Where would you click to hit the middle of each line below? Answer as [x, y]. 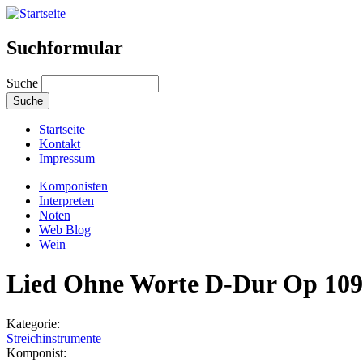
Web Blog [65, 229]
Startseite [62, 129]
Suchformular [65, 47]
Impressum [67, 158]
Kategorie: [35, 323]
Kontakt [60, 143]
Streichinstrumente [54, 338]
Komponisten [73, 186]
